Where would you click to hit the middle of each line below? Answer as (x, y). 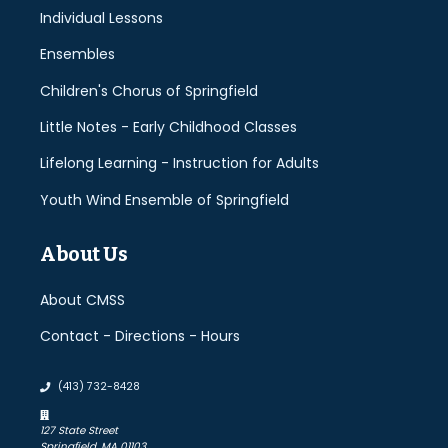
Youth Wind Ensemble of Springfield (164, 199)
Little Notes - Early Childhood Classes (168, 126)
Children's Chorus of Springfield (149, 90)
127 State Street (79, 430)
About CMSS (82, 300)
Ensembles (77, 54)
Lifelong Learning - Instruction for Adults (179, 163)
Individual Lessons (101, 17)
